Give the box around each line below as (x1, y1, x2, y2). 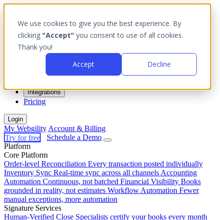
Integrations (27, 88, 61, 96)
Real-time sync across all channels (54, 168, 159, 177)
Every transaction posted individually (88, 160, 203, 168)
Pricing (24, 97, 46, 106)
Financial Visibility (120, 177, 181, 186)
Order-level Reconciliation (4, 160, 88, 168)
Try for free (4, 133, 40, 141)
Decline (147, 59, 171, 69)
